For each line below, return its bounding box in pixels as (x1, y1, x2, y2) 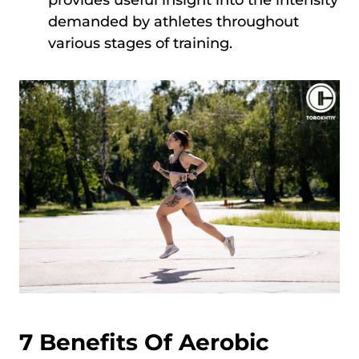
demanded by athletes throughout (48, 12, 299, 30)
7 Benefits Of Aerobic (19, 329, 269, 357)
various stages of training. (48, 34, 232, 52)
